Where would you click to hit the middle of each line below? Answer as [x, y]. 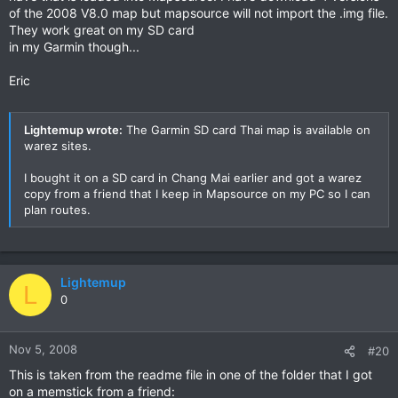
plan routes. [57, 210]
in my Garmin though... [74, 47]
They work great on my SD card [102, 30]
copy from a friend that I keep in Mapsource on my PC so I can [197, 194]
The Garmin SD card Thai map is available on [247, 130]
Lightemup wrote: [73, 130]
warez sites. [58, 146]
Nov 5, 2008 [43, 349]
